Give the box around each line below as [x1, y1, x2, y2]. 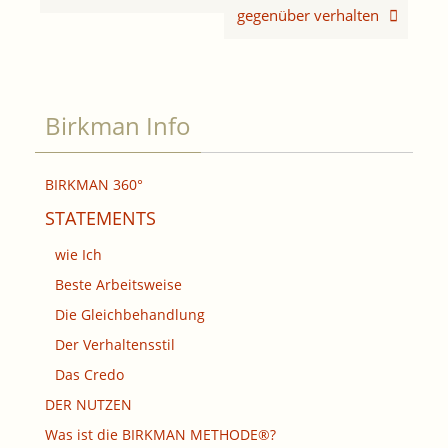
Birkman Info [45, 109, 191, 142]
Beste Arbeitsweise [55, 275, 182, 294]
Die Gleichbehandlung [55, 305, 205, 324]
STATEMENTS [45, 206, 156, 230]
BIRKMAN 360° [45, 175, 143, 194]
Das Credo [55, 365, 124, 384]
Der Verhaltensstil [55, 335, 175, 354]
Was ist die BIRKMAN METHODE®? [45, 425, 276, 444]
